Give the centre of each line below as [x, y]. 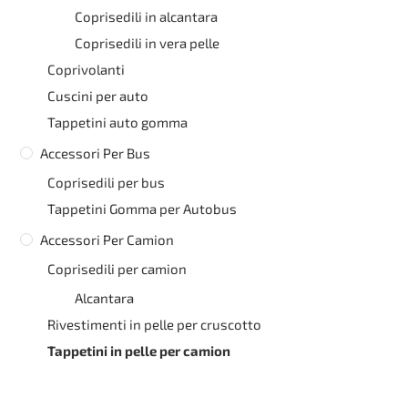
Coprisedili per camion [117, 269]
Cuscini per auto [98, 96]
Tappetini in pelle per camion [139, 351]
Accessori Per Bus [96, 153]
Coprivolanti [87, 70]
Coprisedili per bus [107, 183]
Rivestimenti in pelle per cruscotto [155, 325]
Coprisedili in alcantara [147, 17]
